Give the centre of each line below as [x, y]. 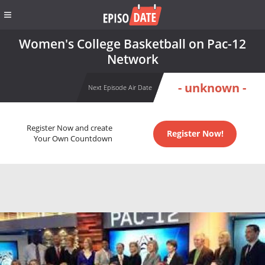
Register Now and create [69, 128]
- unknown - [212, 88]
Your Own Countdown [73, 139]
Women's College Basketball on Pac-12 [132, 43]
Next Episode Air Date [120, 87]
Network [132, 59]
